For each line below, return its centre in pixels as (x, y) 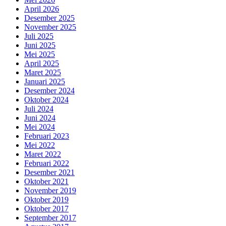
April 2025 (42, 63)
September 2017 (50, 217)
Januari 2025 (45, 81)
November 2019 (50, 190)
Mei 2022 (40, 145)
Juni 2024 (40, 118)
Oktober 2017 (46, 208)
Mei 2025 (40, 54)
